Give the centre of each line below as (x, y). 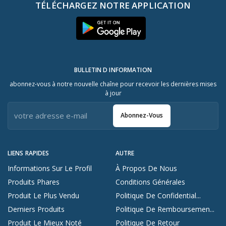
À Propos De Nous (146, 168)
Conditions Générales (150, 182)
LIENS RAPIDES (29, 153)
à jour (113, 93)
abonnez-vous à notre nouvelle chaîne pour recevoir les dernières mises (113, 84)
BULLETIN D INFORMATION (113, 70)
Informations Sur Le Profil (50, 168)
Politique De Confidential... (158, 195)
